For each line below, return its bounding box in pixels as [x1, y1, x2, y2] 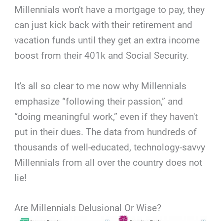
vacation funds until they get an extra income [14, 35, 200, 46]
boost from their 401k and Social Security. [14, 50, 189, 62]
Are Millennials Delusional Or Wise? [14, 202, 162, 214]
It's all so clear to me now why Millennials [14, 80, 187, 92]
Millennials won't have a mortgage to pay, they [14, 4, 205, 16]
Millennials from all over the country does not [14, 156, 203, 168]
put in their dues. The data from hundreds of [14, 126, 197, 138]
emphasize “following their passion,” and [14, 95, 184, 107]
